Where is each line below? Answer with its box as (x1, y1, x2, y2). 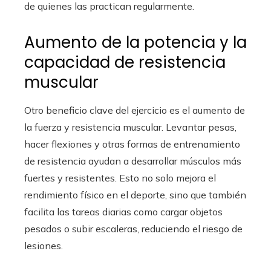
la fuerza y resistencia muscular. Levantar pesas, (24, 121, 237, 134)
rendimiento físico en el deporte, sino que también (24, 189, 246, 201)
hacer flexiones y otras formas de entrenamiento (24, 138, 240, 151)
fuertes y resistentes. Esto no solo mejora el (24, 172, 216, 184)
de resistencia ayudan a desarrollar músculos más (24, 155, 241, 168)
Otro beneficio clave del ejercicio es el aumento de (24, 104, 245, 117)
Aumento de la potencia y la (24, 31, 247, 54)
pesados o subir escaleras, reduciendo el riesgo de (24, 223, 243, 235)
